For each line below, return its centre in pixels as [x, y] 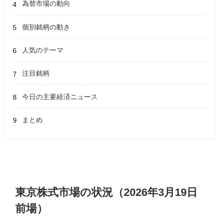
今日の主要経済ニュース [60, 96]
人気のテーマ [43, 50]
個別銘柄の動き [46, 27]
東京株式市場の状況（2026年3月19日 [107, 192]
